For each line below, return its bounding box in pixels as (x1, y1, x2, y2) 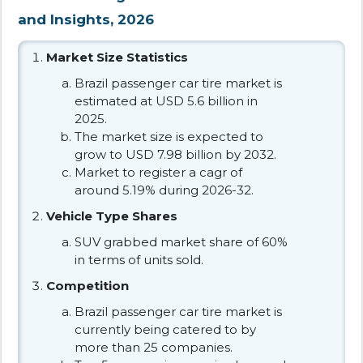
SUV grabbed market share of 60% (75, 233, 288, 250)
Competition (46, 277, 129, 293)
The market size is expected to (75, 128, 263, 144)
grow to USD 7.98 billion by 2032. (75, 146, 276, 162)
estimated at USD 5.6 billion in (75, 92, 258, 109)
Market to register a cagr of (75, 164, 242, 180)
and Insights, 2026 (18, 11, 154, 28)
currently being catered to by (75, 321, 256, 337)
